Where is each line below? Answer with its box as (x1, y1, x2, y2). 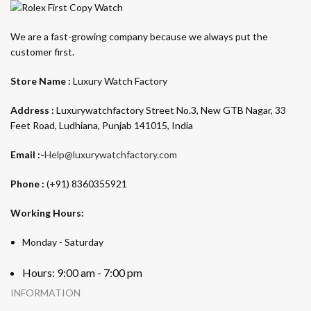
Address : (10, 103, 54, 116)
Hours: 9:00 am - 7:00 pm (22, 265, 142, 279)
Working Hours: (10, 206, 84, 219)
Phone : (10, 177, 47, 190)
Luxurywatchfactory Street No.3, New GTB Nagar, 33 (54, 103, 286, 116)
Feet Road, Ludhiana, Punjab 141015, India (10, 119, 195, 131)
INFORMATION (10, 286, 81, 299)
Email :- (10, 148, 44, 160)
